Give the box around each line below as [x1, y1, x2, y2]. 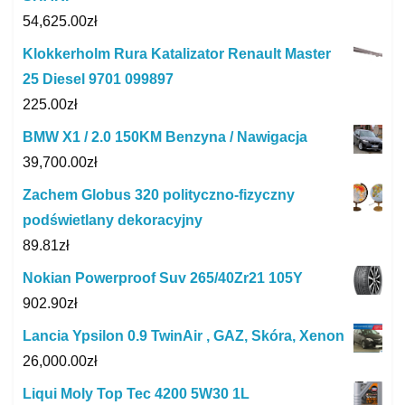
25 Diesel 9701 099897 [23, 71, 174, 87]
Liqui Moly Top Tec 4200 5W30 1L [23, 385, 250, 401]
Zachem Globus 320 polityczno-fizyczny [23, 186, 295, 202]
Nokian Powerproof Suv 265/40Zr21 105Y [23, 269, 303, 286]
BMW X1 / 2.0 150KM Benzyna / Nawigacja [23, 128, 307, 145]
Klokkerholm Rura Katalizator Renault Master [23, 45, 331, 61]
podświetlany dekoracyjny [23, 212, 202, 228]
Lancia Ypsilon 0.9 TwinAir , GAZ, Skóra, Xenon [23, 327, 344, 344]
